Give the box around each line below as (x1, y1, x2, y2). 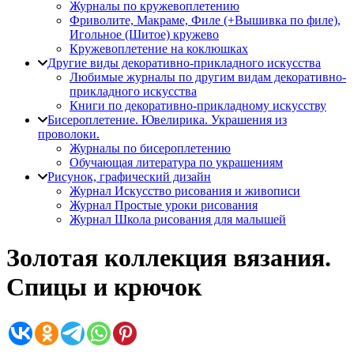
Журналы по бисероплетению (70, 141, 231, 155)
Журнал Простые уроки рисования (70, 198, 258, 212)
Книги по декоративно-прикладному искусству (70, 99, 326, 112)
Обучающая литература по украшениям (70, 156, 283, 169)
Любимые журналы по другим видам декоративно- (70, 70, 346, 84)
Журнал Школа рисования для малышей (70, 213, 286, 226)
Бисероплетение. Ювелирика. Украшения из (47, 113, 287, 126)
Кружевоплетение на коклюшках (70, 42, 248, 55)
